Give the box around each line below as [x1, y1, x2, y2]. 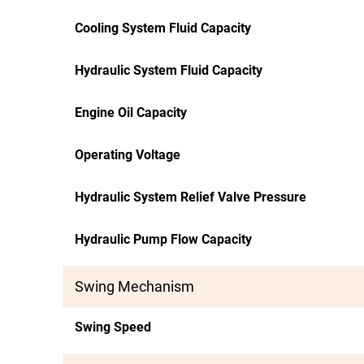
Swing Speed [75, 319, 151, 335]
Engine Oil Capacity [75, 105, 187, 120]
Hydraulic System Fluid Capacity [75, 63, 262, 78]
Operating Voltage [75, 147, 180, 162]
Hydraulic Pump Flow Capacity [75, 232, 252, 247]
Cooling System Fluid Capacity [75, 20, 251, 36]
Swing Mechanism [75, 278, 194, 295]
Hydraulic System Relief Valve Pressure [75, 189, 306, 205]
